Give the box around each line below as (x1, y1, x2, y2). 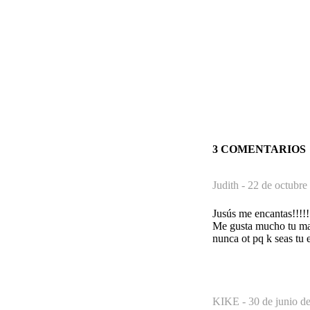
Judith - (212, 179, 248, 191)
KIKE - (212, 295, 248, 307)
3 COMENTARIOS (212, 143, 306, 155)
